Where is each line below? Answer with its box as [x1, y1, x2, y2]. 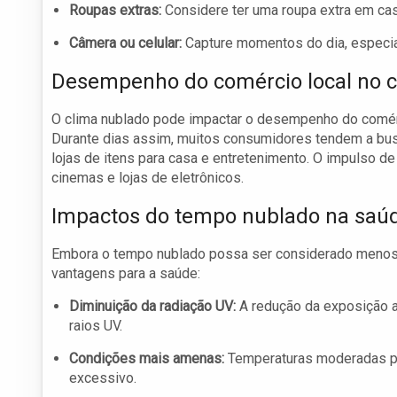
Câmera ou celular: [69, 35, 182, 52]
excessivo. [69, 370, 136, 387]
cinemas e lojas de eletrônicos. [51, 169, 244, 187]
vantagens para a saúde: [51, 265, 200, 283]
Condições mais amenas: [69, 350, 224, 368]
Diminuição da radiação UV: [69, 298, 236, 315]
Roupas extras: [69, 2, 161, 19]
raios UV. [69, 317, 122, 335]
